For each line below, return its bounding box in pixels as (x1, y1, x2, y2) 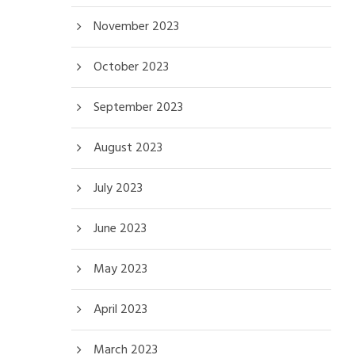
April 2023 (94, 299, 147, 320)
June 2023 (94, 218, 147, 239)
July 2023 (94, 177, 143, 199)
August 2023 (94, 137, 162, 158)
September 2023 (94, 97, 183, 118)
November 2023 (94, 16, 179, 37)
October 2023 (94, 56, 169, 78)
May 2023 (94, 258, 147, 280)
